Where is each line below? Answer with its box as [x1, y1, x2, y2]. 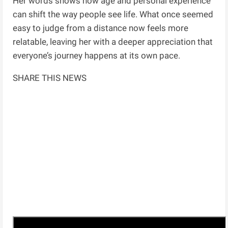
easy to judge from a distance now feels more [13, 22, 189, 33]
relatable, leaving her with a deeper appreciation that [13, 36, 213, 47]
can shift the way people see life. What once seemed [13, 9, 214, 19]
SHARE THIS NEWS [13, 72, 87, 83]
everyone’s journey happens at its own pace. [13, 50, 181, 61]
